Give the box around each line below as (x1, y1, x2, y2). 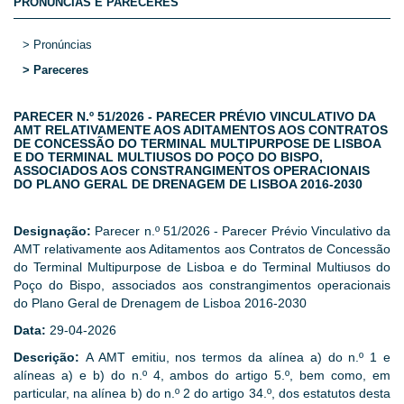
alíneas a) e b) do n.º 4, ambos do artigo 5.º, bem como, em (14, 368, 390, 383)
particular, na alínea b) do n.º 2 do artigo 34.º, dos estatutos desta (14, 386, 390, 401)
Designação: (14, 224, 96, 239)
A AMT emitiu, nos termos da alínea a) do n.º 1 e (85, 350, 391, 365)
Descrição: (14, 350, 86, 365)
